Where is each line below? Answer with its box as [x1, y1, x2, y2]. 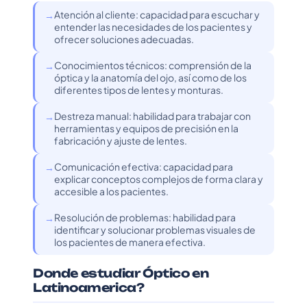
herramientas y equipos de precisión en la [54, 122, 238, 134]
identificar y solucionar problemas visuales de [54, 223, 256, 236]
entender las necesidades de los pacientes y [54, 21, 252, 33]
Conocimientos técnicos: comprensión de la [54, 59, 251, 71]
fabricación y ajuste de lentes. [54, 134, 187, 147]
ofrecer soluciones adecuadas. [54, 33, 194, 45]
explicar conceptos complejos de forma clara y [54, 173, 263, 185]
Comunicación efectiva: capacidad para [54, 160, 233, 173]
